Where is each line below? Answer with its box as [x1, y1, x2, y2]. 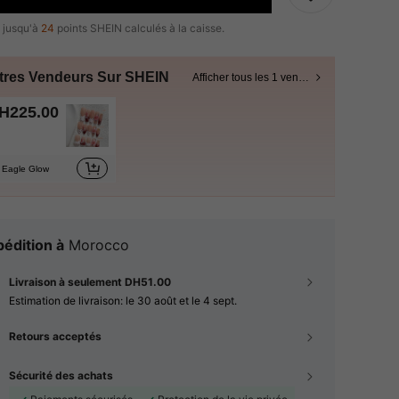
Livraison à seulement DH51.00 [9, 275, 171, 289]
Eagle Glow [2, 163, 49, 174]
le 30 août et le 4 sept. [126, 294, 237, 307]
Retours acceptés [9, 330, 102, 343]
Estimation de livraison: [9, 294, 126, 307]
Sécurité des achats [9, 369, 113, 382]
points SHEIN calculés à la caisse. [54, 21, 224, 35]
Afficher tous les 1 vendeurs [297, 71, 309, 84]
